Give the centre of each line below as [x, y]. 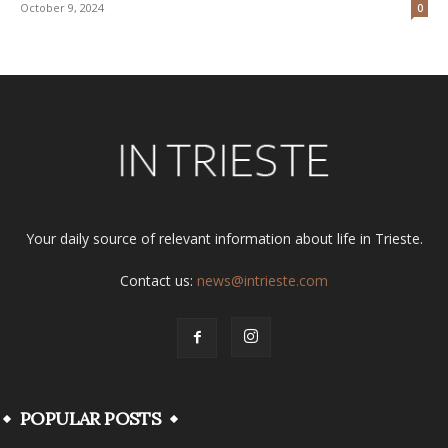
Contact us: [158, 281]
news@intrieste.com [262, 281]
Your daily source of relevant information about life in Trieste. [224, 239]
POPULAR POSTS [91, 419]
